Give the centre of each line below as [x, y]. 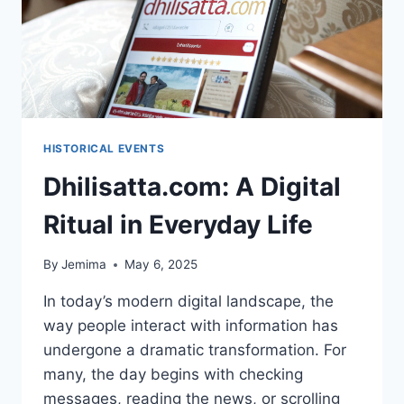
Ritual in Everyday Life [178, 224]
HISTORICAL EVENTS [104, 148]
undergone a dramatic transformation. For [195, 350]
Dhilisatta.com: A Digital [192, 186]
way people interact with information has [191, 326]
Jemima [84, 265]
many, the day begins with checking [173, 375]
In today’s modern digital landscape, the [188, 302]
